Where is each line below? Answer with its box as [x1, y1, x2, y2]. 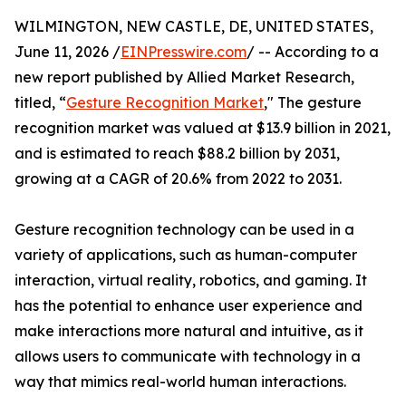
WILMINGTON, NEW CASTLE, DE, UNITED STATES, [14, 17, 373, 35]
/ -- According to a [246, 43, 379, 61]
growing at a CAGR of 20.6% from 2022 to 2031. [14, 169, 342, 188]
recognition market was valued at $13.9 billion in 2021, [14, 119, 391, 137]
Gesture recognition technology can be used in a [14, 220, 354, 238]
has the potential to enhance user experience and [14, 296, 362, 314]
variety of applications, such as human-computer [14, 246, 357, 264]
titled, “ [14, 93, 66, 111]
